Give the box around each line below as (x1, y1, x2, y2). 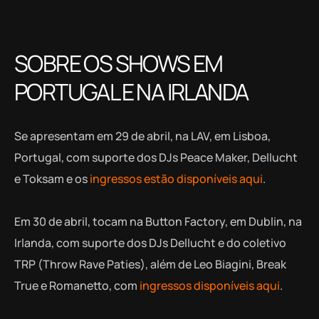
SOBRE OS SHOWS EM (14, 47, 223, 79)
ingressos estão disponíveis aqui (90, 170, 263, 187)
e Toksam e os (14, 170, 90, 187)
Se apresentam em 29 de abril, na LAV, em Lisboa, (14, 127, 271, 144)
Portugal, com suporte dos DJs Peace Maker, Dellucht (14, 149, 298, 165)
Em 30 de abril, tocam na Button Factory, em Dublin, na (14, 213, 302, 229)
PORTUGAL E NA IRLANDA (14, 75, 249, 108)
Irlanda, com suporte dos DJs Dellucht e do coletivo (14, 234, 286, 251)
